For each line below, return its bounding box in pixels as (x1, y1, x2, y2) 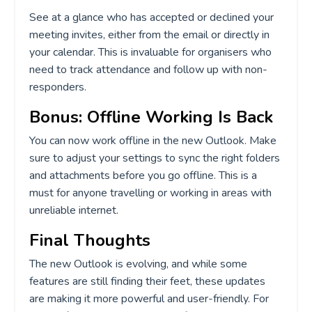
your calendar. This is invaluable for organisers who (29, 44, 272, 60)
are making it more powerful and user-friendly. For (29, 290, 269, 306)
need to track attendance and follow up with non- (29, 61, 267, 77)
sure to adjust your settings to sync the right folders (29, 150, 280, 166)
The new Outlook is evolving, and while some (29, 256, 247, 272)
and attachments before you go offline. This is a (29, 167, 257, 183)
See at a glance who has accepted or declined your (29, 9, 274, 25)
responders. (29, 79, 86, 95)
